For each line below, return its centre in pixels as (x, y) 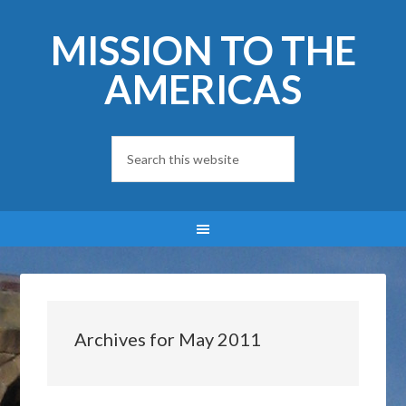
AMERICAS (203, 89)
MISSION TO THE (203, 50)
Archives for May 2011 (168, 339)
